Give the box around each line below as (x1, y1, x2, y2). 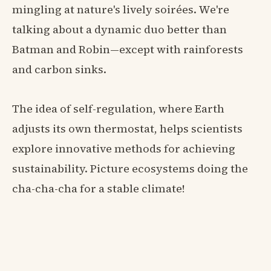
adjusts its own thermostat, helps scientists (12, 120, 243, 136)
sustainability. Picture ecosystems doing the (12, 160, 248, 176)
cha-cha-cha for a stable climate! (12, 180, 185, 196)
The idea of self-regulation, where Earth (12, 100, 224, 116)
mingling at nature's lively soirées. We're (12, 1, 229, 17)
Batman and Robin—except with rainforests (12, 41, 243, 57)
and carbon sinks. (12, 61, 106, 77)
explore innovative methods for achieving (12, 140, 235, 156)
